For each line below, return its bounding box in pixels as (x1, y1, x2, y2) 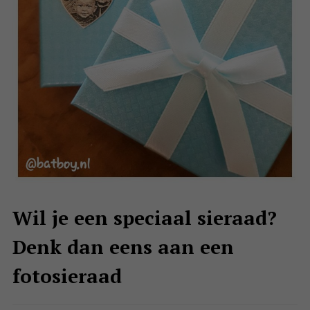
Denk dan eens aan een (12, 234, 234, 260)
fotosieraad (12, 263, 122, 289)
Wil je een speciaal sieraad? (12, 205, 277, 231)
